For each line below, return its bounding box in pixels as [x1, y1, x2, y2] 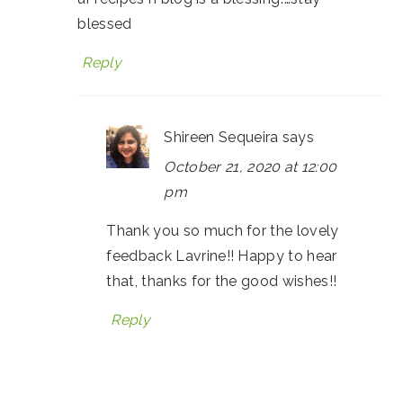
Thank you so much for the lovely [106, 222, 339, 239]
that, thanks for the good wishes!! [106, 273, 337, 290]
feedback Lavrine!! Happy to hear [106, 247, 337, 264]
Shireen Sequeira [164, 129, 279, 146]
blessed [77, 15, 132, 32]
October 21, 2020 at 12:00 [164, 158, 337, 175]
